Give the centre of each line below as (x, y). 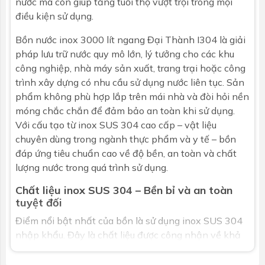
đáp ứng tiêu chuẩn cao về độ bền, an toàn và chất (126, 153)
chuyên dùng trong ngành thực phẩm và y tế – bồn (126, 139)
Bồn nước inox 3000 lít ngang (81, 39)
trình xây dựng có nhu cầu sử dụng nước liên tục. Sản (130, 82)
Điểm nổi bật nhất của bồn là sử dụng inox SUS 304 (129, 220)
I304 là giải (220, 39)
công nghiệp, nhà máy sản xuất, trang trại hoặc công (130, 68)
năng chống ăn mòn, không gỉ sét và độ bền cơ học (127, 249)
